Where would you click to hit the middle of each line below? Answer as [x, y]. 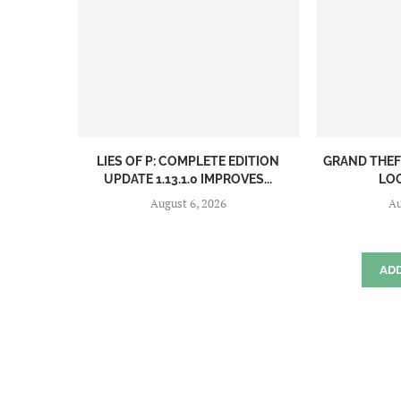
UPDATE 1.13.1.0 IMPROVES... [188, 179]
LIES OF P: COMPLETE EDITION [188, 161]
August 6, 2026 [188, 203]
